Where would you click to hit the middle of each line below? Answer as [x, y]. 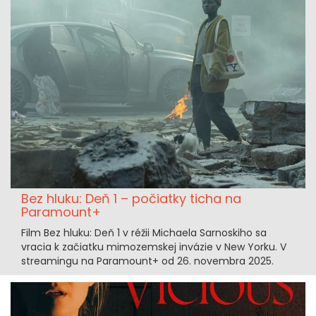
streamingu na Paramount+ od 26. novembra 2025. [147, 261]
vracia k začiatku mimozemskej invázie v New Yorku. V [154, 247]
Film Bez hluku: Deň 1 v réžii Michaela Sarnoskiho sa [144, 232]
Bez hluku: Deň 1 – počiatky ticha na [131, 198]
